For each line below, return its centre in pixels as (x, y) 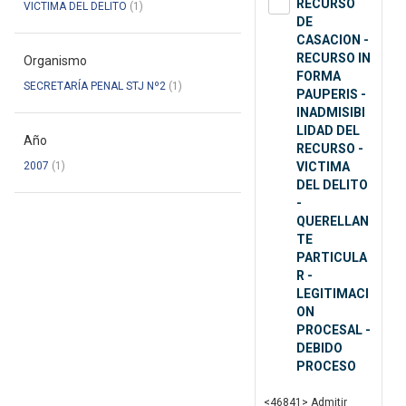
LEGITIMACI (333, 294)
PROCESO (326, 367)
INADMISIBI (331, 113)
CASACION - (333, 40)
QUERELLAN (333, 222)
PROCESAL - (333, 330)
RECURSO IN (333, 58)
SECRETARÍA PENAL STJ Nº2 (95, 87)
